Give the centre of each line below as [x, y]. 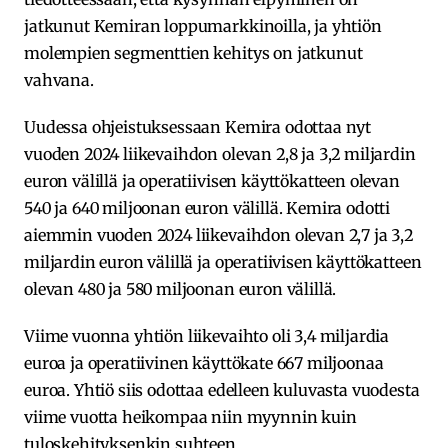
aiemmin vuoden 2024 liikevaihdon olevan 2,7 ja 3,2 [218, 234]
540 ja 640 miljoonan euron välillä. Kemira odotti [207, 207]
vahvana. [59, 79]
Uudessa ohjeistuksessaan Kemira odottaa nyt [198, 126]
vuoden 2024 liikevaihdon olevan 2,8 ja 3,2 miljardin [220, 153]
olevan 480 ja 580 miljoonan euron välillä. [180, 288]
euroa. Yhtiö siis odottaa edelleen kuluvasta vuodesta [222, 389]
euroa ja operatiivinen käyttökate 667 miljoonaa [204, 362]
